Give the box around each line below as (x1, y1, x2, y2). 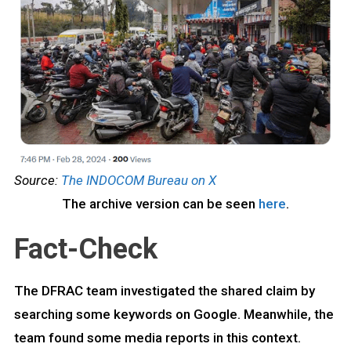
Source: (14, 172, 61, 188)
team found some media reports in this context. (13, 329, 301, 346)
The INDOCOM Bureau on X (61, 172, 216, 188)
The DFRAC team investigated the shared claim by (13, 282, 315, 299)
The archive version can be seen (62, 195, 259, 212)
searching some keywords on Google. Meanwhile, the (13, 306, 334, 322)
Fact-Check (13, 232, 157, 266)
